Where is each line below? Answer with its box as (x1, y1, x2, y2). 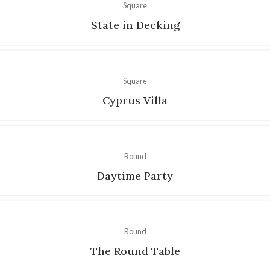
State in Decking (90, 17, 180, 32)
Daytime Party (97, 168, 173, 183)
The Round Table (90, 243, 180, 258)
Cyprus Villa (102, 93, 168, 107)
